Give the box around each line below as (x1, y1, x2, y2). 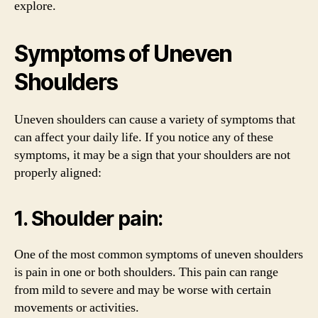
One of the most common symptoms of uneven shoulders (14, 246, 303, 263)
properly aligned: (14, 165, 102, 181)
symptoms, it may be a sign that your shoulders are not (14, 147, 290, 163)
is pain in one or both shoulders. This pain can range (14, 264, 278, 280)
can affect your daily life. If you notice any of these (14, 129, 273, 146)
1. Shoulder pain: (14, 207, 163, 231)
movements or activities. (14, 300, 139, 316)
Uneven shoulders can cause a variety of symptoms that (14, 111, 295, 128)
